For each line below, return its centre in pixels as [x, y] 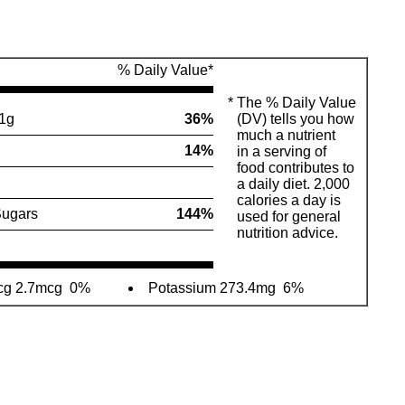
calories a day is [288, 200]
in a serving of [281, 151]
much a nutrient [286, 135]
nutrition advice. [287, 233]
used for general [288, 217]
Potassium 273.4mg [212, 288]
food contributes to [295, 168]
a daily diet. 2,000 [293, 184]
